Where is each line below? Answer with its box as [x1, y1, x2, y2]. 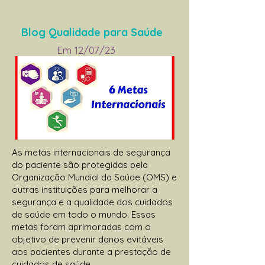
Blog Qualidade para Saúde [21, 25, 163, 39]
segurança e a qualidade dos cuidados [12, 196, 173, 208]
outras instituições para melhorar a [12, 183, 157, 195]
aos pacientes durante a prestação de [12, 245, 171, 257]
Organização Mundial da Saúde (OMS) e [12, 171, 177, 183]
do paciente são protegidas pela [12, 159, 148, 170]
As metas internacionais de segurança [12, 146, 170, 158]
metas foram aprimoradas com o [12, 221, 151, 232]
